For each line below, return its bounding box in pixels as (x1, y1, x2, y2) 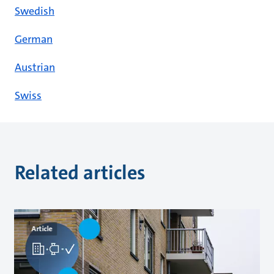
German (15, 32, 53, 46)
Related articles (14, 160, 145, 185)
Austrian (15, 60, 55, 75)
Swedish (15, 4, 54, 18)
